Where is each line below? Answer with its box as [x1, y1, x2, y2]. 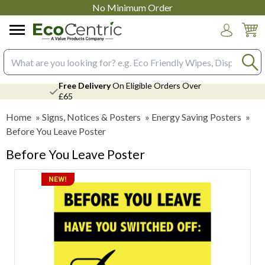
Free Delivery [59, 80, 111, 91]
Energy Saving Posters [151, 111, 241, 122]
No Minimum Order [92, 2, 173, 13]
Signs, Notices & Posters [42, 111, 141, 122]
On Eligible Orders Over [111, 80, 201, 91]
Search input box [4, 62, 71, 74]
